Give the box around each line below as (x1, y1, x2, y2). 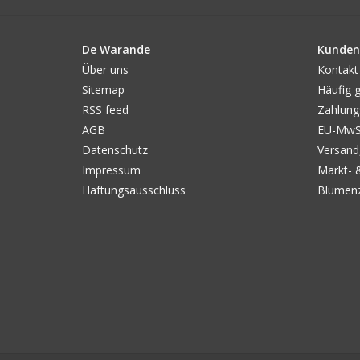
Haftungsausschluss (82, 182, 186, 198)
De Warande (82, 42, 150, 57)
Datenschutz (82, 142, 148, 157)
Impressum (82, 162, 141, 178)
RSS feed (82, 102, 129, 117)
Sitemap (82, 82, 125, 97)
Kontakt (317, 62, 358, 77)
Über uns (82, 62, 129, 77)
